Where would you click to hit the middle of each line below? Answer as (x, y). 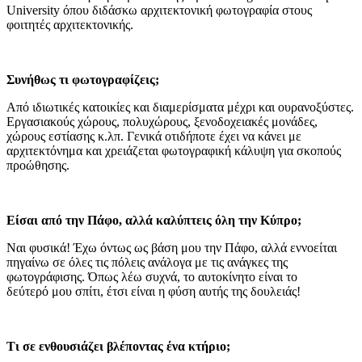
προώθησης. (40, 165)
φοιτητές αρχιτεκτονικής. (70, 25)
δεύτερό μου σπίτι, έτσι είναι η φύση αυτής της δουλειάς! (154, 291)
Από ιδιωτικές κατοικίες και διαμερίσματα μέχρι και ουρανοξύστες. (180, 107)
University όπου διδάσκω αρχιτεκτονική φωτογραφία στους (159, 10)
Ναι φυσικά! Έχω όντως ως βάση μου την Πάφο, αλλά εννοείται (172, 248)
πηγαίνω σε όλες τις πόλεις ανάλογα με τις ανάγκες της (147, 262)
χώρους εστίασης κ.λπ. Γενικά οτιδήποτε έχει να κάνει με (154, 136)
